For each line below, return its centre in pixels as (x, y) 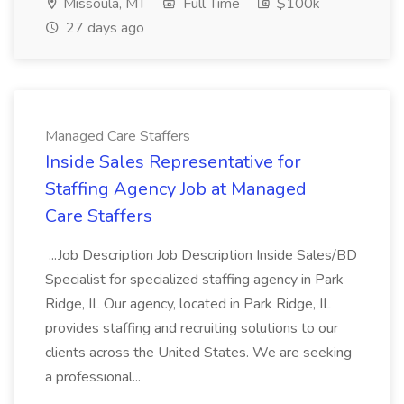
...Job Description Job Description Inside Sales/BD (201, 255)
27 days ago (103, 28)
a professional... (95, 377)
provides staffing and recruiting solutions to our (192, 328)
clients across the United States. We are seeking (198, 353)
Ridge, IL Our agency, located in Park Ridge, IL (188, 304)
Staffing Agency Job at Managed (176, 189)
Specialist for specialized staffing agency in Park (194, 280)
